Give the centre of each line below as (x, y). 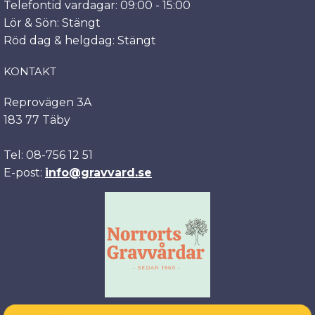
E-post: (23, 173)
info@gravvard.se (98, 173)
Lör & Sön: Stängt (52, 23)
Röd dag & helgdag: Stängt (80, 40)
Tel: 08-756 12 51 (48, 155)
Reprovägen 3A (47, 102)
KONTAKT (30, 71)
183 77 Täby (37, 120)
